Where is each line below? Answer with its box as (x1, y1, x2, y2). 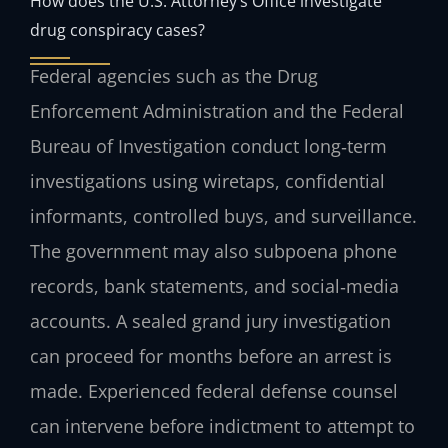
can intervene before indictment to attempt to (30, 414, 415, 439)
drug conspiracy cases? (30, 18, 205, 42)
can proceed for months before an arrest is (30, 344, 392, 369)
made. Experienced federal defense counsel (30, 379, 398, 404)
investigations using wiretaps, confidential (30, 169, 385, 194)
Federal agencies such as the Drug (30, 64, 318, 89)
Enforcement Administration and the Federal (30, 99, 404, 124)
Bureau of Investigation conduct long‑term (30, 134, 387, 159)
